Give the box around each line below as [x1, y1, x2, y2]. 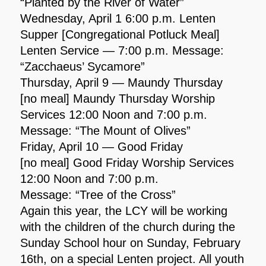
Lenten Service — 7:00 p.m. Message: [20, 43, 224, 57]
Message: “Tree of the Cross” [20, 188, 176, 201]
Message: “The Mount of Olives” [20, 123, 191, 137]
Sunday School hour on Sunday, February [20, 236, 240, 249]
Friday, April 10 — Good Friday [20, 140, 183, 153]
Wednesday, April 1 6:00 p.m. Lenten [20, 11, 216, 25]
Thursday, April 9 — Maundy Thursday [20, 75, 223, 89]
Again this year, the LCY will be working [20, 204, 227, 217]
